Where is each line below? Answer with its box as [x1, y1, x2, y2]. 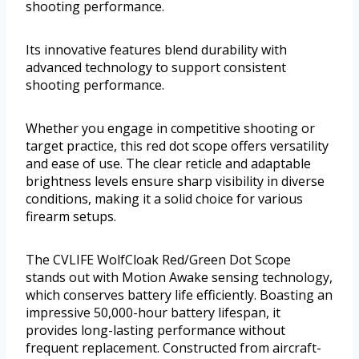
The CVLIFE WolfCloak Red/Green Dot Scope [26, 251, 291, 269]
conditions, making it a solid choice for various [26, 190, 303, 208]
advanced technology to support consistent [26, 58, 286, 77]
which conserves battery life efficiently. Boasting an [26, 286, 333, 305]
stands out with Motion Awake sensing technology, [26, 268, 333, 287]
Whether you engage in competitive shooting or [26, 119, 315, 138]
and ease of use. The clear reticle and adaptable [26, 155, 311, 173]
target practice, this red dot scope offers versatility [26, 137, 329, 155]
